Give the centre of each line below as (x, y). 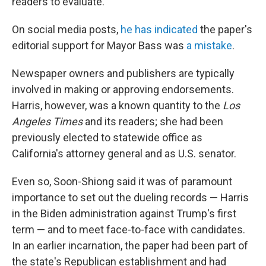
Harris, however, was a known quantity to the (117, 105)
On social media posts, (66, 29)
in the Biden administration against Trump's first (124, 213)
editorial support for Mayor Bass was (99, 45)
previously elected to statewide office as (107, 137)
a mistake (209, 45)
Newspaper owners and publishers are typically (123, 73)
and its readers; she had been (153, 121)
